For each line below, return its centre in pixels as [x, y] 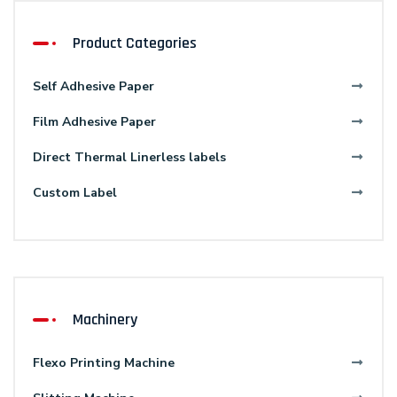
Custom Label [75, 193]
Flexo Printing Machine [104, 363]
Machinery [105, 320]
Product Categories [135, 43]
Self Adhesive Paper [93, 87]
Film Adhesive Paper [94, 122]
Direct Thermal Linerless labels [129, 158]
